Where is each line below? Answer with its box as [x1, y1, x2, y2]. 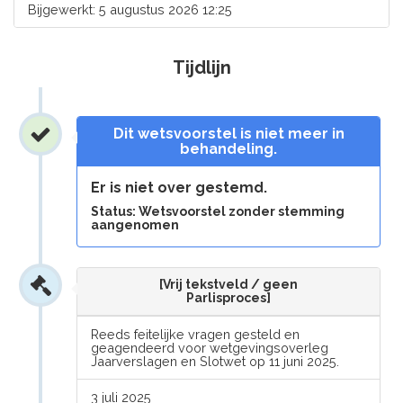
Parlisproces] [186, 291, 271, 305]
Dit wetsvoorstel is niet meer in [112, 125, 345, 142]
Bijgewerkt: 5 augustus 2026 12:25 [28, 2, 232, 17]
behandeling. [180, 140, 277, 157]
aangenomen [91, 218, 180, 232]
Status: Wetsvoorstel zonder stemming [91, 204, 345, 219]
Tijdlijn [172, 57, 231, 78]
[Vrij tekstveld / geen [159, 277, 298, 291]
